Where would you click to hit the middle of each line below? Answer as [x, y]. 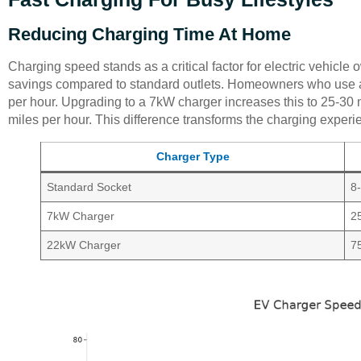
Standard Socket [89, 187]
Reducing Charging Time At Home [149, 34]
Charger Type [193, 156]
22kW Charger [84, 245]
